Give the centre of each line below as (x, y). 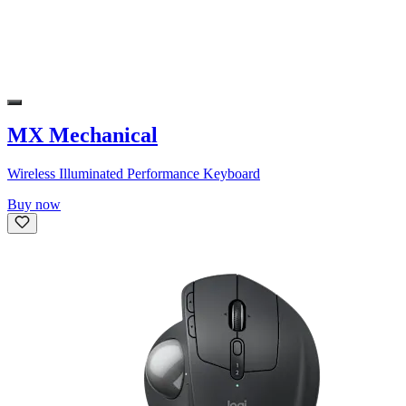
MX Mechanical (82, 135)
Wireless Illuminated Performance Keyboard (134, 174)
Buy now (34, 205)
